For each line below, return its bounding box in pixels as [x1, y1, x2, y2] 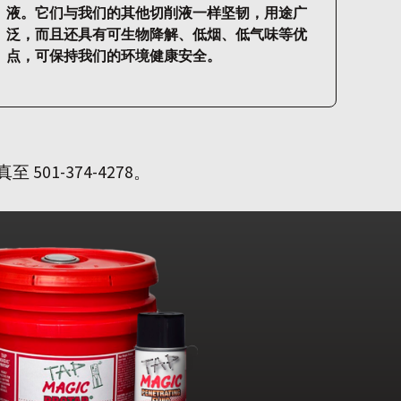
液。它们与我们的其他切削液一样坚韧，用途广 [6, 4, 307, 22]
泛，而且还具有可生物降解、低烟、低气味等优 [6, 25, 307, 44]
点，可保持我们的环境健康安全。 [6, 47, 221, 65]
